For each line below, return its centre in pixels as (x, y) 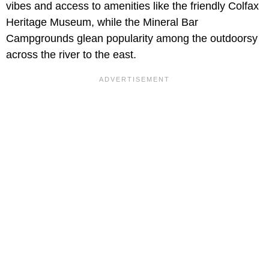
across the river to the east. (71, 55)
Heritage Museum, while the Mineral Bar (102, 23)
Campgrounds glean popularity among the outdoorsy (132, 39)
